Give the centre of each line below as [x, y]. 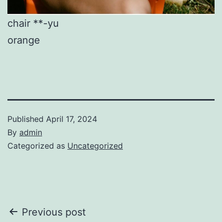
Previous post [54, 212]
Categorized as [37, 145]
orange [24, 40]
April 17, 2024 [72, 119]
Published [27, 119]
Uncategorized [95, 145]
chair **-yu [33, 23]
